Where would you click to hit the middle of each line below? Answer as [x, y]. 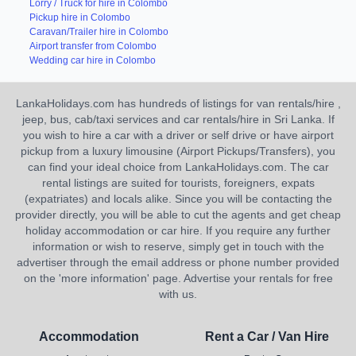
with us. [178, 294]
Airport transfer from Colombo [93, 46]
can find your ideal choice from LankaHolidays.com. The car [178, 167]
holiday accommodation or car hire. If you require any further [178, 230]
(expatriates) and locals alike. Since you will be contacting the [178, 199]
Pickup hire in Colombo [79, 17]
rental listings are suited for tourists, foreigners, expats [178, 183]
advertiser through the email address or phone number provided [178, 262]
